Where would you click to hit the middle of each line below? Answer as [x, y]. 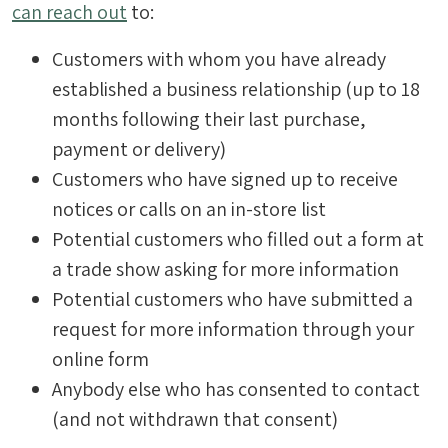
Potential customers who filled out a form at [238, 239]
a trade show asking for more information [225, 269]
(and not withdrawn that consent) [195, 419]
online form [100, 359]
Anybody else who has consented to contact [236, 389]
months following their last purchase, [209, 119]
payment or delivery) [139, 149]
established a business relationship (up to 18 [236, 89]
